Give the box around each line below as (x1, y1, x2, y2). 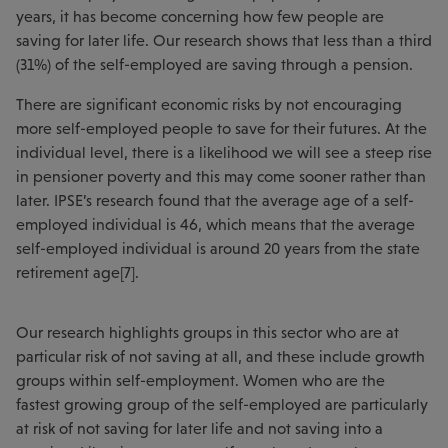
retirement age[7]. (16, 263, 139, 281)
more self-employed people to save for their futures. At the (16, 119, 427, 137)
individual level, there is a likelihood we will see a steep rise (16, 143, 432, 161)
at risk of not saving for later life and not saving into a (16, 419, 383, 437)
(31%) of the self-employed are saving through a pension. (16, 55, 413, 73)
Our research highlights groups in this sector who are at (16, 323, 399, 341)
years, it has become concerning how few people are (16, 7, 384, 25)
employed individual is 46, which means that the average (16, 215, 415, 233)
